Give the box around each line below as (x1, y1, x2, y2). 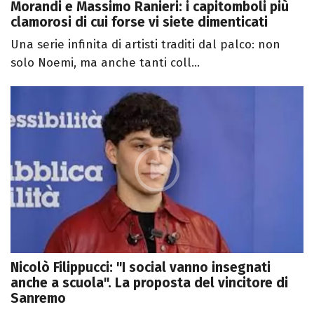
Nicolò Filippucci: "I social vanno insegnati (11, 259, 271, 276)
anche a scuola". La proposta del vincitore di (11, 275, 288, 292)
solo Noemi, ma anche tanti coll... (11, 55, 200, 70)
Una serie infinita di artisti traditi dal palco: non (11, 36, 280, 52)
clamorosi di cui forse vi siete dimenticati (11, 13, 268, 30)
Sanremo (11, 290, 66, 307)
